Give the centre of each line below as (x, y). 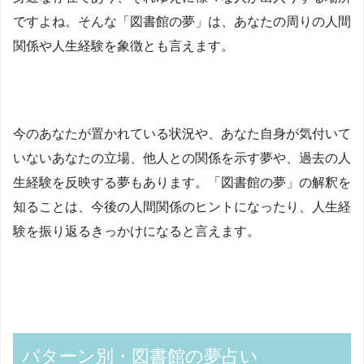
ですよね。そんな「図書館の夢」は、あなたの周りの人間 (182, 21)
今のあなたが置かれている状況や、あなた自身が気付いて (182, 133)
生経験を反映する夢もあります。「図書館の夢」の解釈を (182, 182)
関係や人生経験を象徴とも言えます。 (123, 45)
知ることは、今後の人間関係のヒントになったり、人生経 (182, 206)
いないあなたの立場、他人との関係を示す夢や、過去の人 (182, 158)
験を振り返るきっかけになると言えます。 (136, 231)
